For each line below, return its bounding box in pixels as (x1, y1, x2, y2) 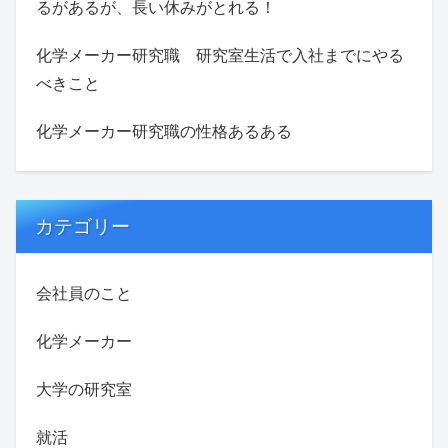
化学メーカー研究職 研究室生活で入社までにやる (36, 44, 404, 65)
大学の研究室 (36, 378, 132, 399)
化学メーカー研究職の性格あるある (36, 120, 292, 141)
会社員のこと (36, 282, 132, 303)
